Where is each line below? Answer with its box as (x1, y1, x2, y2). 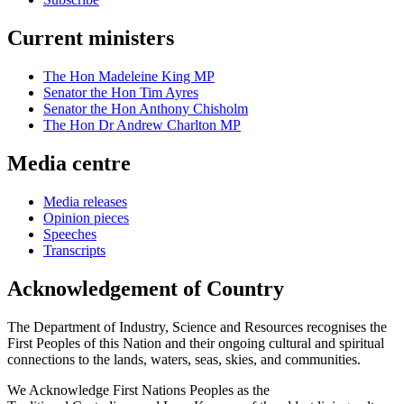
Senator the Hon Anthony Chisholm (43, 101, 248, 117)
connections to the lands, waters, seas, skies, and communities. (7, 351, 361, 367)
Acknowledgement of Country (7, 276, 284, 300)
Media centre (7, 151, 131, 175)
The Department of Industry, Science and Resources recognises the (7, 318, 387, 335)
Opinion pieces (43, 209, 129, 225)
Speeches (43, 225, 96, 242)
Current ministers (7, 26, 174, 50)
